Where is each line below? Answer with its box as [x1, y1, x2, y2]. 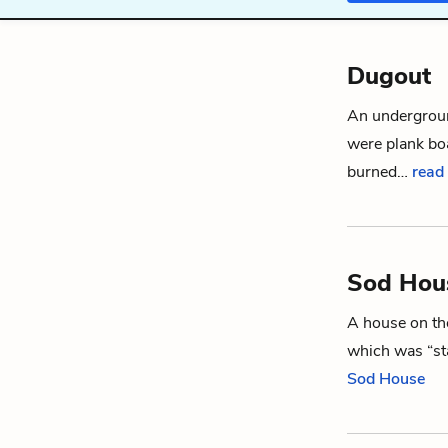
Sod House [347, 368, 425, 390]
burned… [347, 161, 412, 183]
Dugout [347, 60, 431, 92]
